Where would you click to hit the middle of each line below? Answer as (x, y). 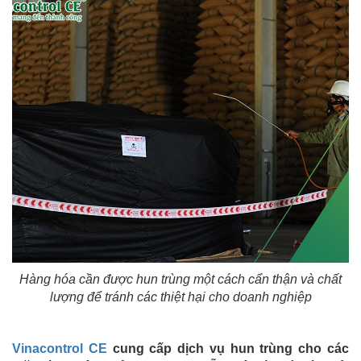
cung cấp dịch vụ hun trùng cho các (228, 349)
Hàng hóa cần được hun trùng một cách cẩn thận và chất (180, 280)
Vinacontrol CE (60, 349)
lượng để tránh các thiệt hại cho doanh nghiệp (180, 297)
